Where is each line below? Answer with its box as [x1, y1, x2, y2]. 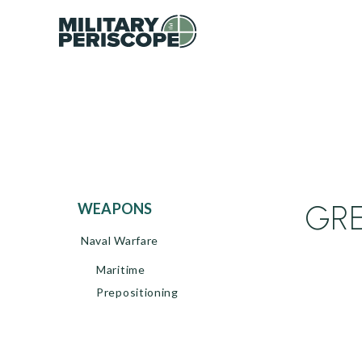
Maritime [96, 263, 145, 276]
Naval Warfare [81, 234, 159, 247]
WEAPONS [93, 200, 153, 217]
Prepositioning [96, 285, 179, 299]
